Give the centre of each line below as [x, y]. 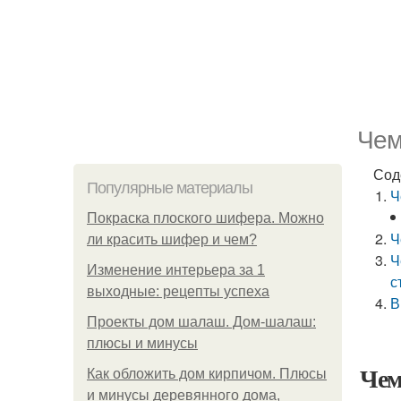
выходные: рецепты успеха [178, 291]
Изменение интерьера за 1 [176, 270]
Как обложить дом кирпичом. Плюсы [207, 374]
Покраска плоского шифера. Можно [205, 218]
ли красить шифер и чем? [172, 239]
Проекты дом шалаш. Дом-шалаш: [201, 322]
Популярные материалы [170, 188]
